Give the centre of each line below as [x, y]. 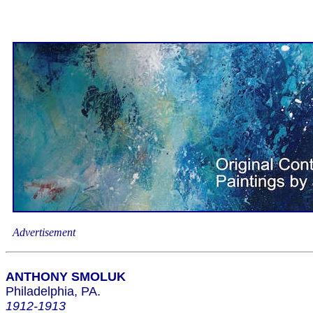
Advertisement [44, 232]
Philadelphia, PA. [53, 291]
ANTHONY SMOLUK [66, 277]
